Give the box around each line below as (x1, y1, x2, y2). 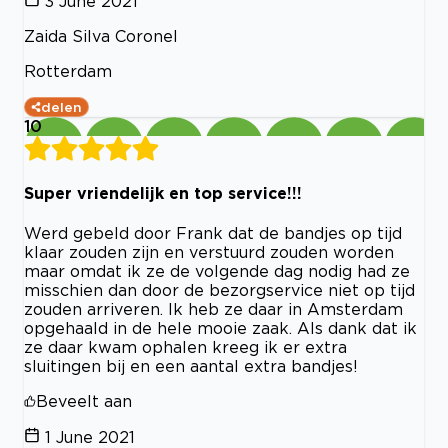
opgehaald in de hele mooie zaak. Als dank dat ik (24, 319, 417, 338)
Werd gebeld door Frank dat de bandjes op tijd (24, 224, 402, 243)
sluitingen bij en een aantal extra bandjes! (24, 357, 358, 376)
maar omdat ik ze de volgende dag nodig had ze (24, 262, 410, 281)
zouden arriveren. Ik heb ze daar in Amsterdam (24, 300, 403, 319)
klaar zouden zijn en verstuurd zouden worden (24, 243, 394, 262)
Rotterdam (24, 61, 112, 80)
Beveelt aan (36, 392, 132, 411)
